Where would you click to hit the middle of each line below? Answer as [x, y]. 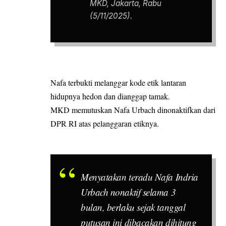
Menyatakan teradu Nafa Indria [139, 177]
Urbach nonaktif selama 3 [128, 192]
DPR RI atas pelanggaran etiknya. [105, 124]
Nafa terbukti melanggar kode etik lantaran [118, 83]
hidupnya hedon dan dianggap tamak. [110, 96]
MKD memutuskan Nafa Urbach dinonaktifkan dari [133, 110]
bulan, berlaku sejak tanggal [133, 207]
